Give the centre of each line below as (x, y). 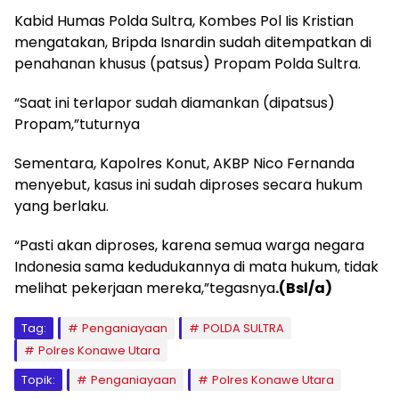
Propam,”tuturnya (77, 124)
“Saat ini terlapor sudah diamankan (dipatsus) (175, 103)
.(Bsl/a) (304, 288)
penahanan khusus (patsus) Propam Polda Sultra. (187, 64)
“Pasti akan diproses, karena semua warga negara (189, 245)
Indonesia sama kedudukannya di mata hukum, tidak (196, 267)
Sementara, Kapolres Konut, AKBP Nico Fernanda (184, 163)
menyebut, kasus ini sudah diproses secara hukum (188, 185)
